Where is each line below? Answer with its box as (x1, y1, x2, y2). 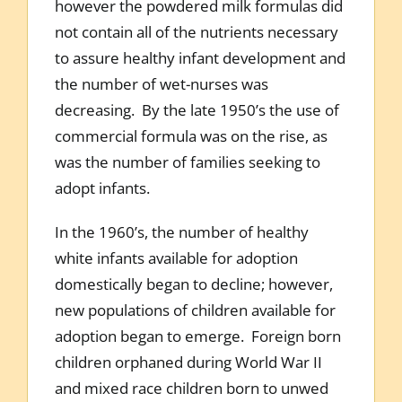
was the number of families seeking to (54, 151, 320, 172)
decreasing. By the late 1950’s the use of (54, 99, 339, 120)
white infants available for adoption (54, 247, 298, 268)
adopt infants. (54, 177, 150, 198)
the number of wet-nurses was (54, 73, 268, 94)
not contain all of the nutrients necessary (54, 21, 338, 42)
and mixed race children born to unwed (54, 377, 328, 398)
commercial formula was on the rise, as (54, 125, 328, 146)
